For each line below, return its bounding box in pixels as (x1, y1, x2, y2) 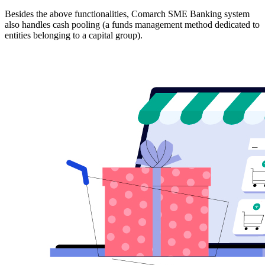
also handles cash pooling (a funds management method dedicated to (5, 19, 260, 30)
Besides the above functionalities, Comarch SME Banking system (5, 8, 250, 19)
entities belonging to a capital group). (5, 30, 143, 40)
